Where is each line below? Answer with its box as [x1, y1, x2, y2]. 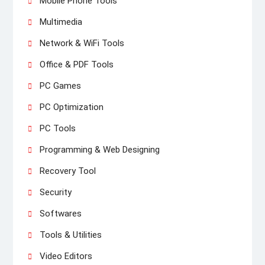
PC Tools [39, 122, 76, 134]
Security [39, 186, 72, 198]
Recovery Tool [39, 165, 96, 176]
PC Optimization [39, 101, 104, 112]
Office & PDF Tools [39, 59, 114, 70]
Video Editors [39, 250, 92, 261]
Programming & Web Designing [39, 144, 160, 155]
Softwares [39, 208, 82, 219]
